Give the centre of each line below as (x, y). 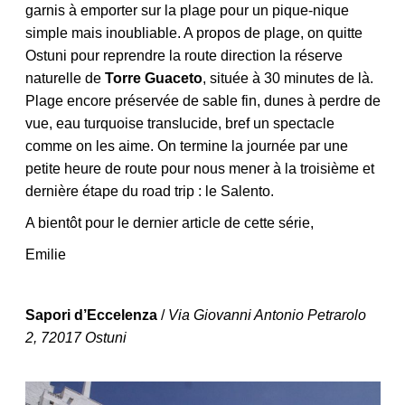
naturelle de (65, 78)
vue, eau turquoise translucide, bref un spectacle (179, 123)
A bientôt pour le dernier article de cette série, (169, 222)
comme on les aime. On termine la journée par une (186, 146)
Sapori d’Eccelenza (91, 315)
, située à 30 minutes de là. (287, 78)
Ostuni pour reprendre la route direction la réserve (184, 55)
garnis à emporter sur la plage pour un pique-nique (187, 10)
